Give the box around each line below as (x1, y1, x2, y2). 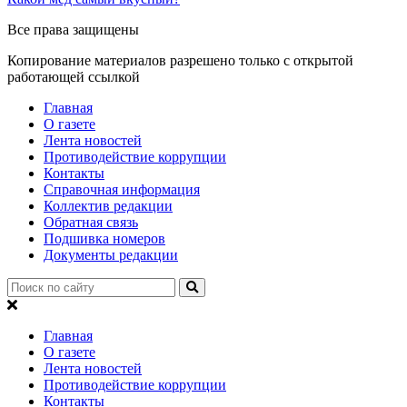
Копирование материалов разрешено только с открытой (7, 52, 353, 68)
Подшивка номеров (44, 230, 165, 246)
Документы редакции (44, 246, 178, 263)
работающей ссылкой (7, 68, 140, 84)
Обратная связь (44, 213, 138, 230)
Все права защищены (7, 21, 139, 37)
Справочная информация (44, 181, 200, 197)
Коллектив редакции (44, 197, 173, 213)
